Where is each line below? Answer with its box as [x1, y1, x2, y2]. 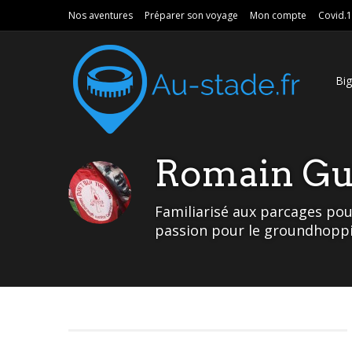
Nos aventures [68, 9, 133, 22]
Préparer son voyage [145, 9, 238, 22]
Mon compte [250, 9, 306, 22]
